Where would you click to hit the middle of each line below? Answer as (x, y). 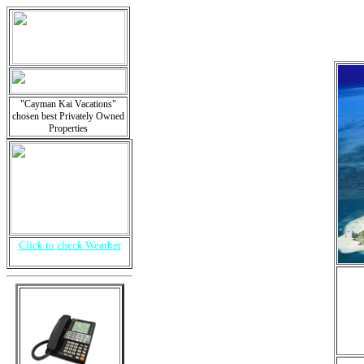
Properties (68, 128)
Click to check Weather (69, 245)
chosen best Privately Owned (68, 116)
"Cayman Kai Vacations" (68, 104)
